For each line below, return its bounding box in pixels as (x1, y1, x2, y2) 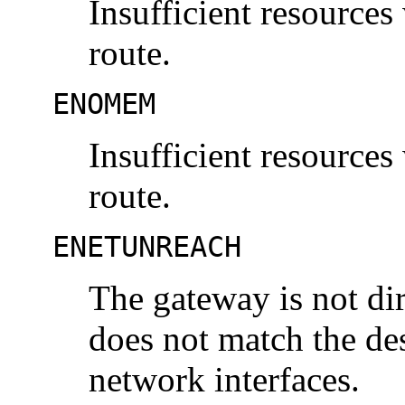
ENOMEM (52, 88, 155, 121)
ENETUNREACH (52, 231, 241, 264)
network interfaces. (89, 360, 360, 400)
